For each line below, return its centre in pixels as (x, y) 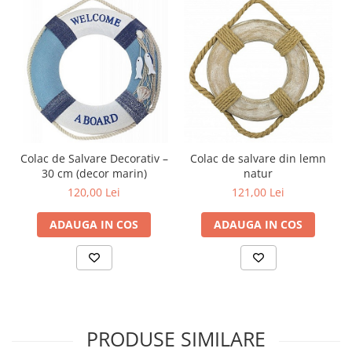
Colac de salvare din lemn (258, 158)
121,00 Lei (258, 192)
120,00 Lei (94, 192)
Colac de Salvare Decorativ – (94, 158)
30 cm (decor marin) (94, 173)
